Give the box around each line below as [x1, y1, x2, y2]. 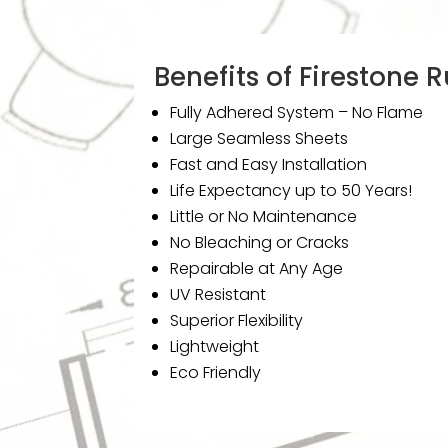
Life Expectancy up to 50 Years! [170, 178, 413, 202]
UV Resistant [170, 282, 267, 306]
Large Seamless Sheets [170, 126, 349, 150]
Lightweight [170, 334, 260, 358]
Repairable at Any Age [170, 256, 344, 280]
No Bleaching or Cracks [170, 230, 350, 254]
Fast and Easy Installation [170, 152, 368, 176]
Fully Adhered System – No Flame [170, 100, 424, 124]
